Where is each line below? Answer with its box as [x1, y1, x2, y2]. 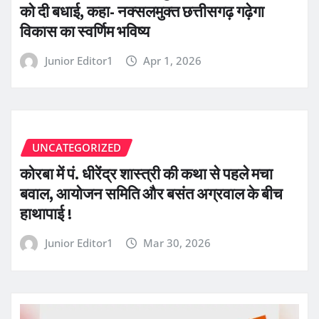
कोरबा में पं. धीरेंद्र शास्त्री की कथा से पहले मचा [20, 164, 273, 184]
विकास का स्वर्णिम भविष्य [20, 21, 150, 41]
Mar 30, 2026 [143, 236, 211, 251]
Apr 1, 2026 [143, 53, 202, 68]
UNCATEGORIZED [32, 140, 121, 155]
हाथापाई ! [20, 204, 73, 224]
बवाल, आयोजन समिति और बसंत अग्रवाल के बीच [20, 184, 283, 204]
